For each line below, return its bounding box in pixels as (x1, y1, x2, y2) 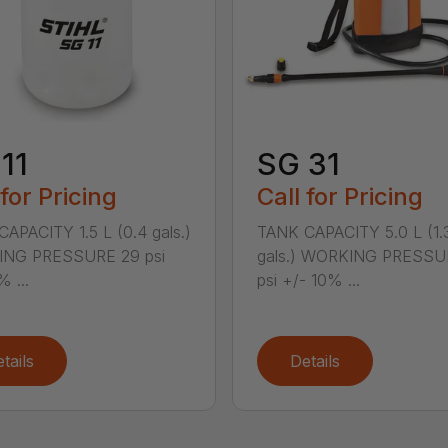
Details (289, 351, 340, 372)
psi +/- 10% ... (256, 270, 360, 291)
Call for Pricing (256, 182, 423, 212)
